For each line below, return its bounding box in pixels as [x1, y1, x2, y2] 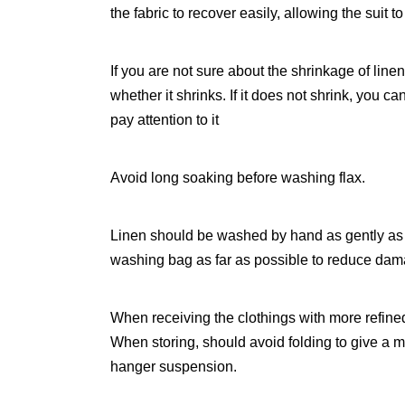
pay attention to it [110, 112, 219, 128]
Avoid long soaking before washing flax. [110, 170, 365, 186]
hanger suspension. [110, 359, 237, 375]
